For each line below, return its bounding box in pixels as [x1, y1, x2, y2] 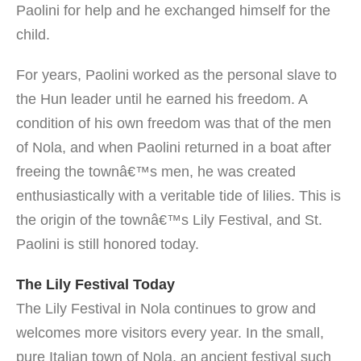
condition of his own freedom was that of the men [16, 115, 331, 131]
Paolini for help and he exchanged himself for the [16, 2, 330, 19]
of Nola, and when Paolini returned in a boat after [16, 139, 331, 156]
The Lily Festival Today [16, 276, 175, 293]
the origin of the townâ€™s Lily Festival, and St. [16, 212, 322, 228]
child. [16, 27, 50, 43]
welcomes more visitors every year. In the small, [16, 325, 324, 341]
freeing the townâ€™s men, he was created [16, 164, 296, 180]
